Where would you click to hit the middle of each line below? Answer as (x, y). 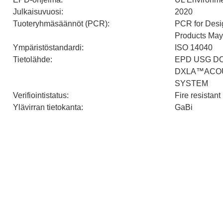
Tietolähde (32, 59)
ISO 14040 (194, 47)
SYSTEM (191, 83)
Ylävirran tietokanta (47, 107)
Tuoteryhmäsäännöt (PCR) (60, 23)
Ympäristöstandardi (47, 47)
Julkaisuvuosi (37, 11)
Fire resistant (198, 95)
